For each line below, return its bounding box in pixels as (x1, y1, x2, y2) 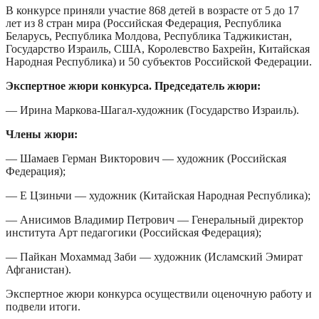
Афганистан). (6, 263, 71, 276)
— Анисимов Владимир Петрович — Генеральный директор (6, 213, 303, 226)
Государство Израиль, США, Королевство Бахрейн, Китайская (6, 42, 310, 55)
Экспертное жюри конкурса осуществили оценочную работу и (6, 287, 312, 300)
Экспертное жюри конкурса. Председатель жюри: (6, 79, 261, 92)
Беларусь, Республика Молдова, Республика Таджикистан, (6, 29, 292, 42)
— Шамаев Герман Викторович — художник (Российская (6, 152, 286, 164)
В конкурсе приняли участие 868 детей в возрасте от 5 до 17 (6, 4, 299, 16)
